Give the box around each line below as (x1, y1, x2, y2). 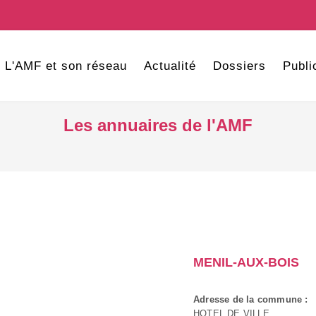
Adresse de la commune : (193, 294, 308, 305)
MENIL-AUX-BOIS (193, 255, 299, 269)
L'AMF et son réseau (4, 59, 127, 73)
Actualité (143, 59, 196, 73)
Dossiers (212, 59, 266, 73)
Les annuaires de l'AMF (63, 116, 253, 135)
